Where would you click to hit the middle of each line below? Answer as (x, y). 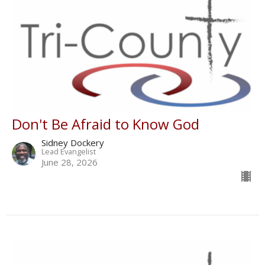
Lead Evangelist (69, 152)
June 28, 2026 (70, 162)
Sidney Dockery (73, 143)
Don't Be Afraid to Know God (106, 124)
